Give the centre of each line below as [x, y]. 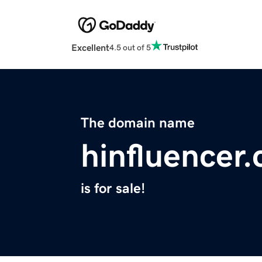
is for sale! [113, 189]
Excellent [90, 48]
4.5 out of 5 [130, 47]
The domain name [138, 123]
